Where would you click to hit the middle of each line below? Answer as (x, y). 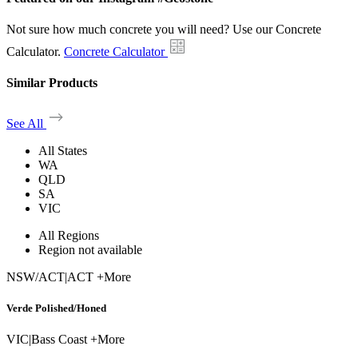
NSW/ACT (36, 276)
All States (63, 150)
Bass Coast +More (78, 339)
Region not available (90, 249)
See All (26, 123)
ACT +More (99, 276)
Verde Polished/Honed (56, 308)
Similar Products (52, 83)
